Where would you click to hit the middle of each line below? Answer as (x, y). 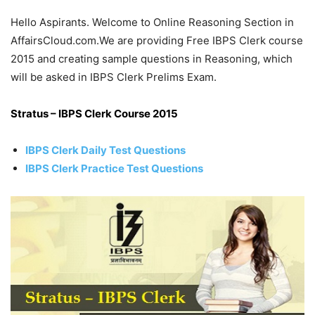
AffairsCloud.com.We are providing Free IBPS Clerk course (157, 40)
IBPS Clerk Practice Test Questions (114, 168)
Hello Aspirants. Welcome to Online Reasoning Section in (152, 22)
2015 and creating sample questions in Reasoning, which (152, 58)
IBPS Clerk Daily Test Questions (105, 150)
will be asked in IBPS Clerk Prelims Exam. (114, 77)
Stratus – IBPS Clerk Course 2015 (95, 113)
